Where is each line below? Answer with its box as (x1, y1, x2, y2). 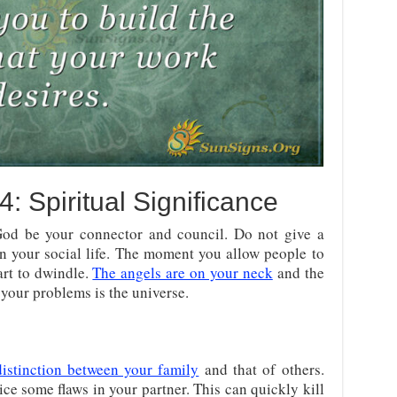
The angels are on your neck (92, 262, 273, 284)
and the (272, 262, 324, 284)
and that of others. (198, 359, 324, 380)
